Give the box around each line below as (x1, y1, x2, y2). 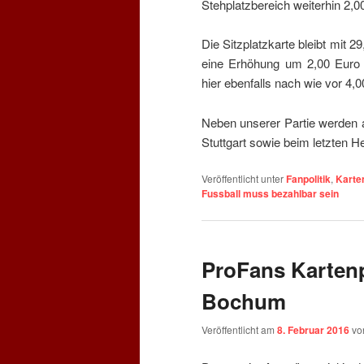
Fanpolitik (286, 171, 331, 186)
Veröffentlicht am (201, 323, 277, 337)
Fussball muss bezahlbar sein (201, 185, 339, 201)
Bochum (201, 285, 286, 316)
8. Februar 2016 (277, 323, 349, 338)
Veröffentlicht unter (201, 171, 284, 185)
